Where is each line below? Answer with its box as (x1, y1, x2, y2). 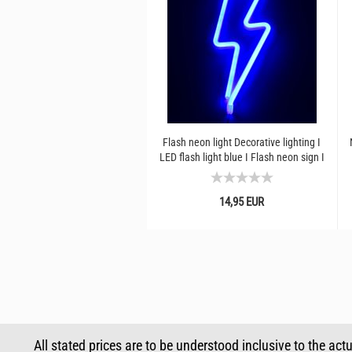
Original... (220, 166, 263, 178)
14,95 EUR (219, 195, 265, 209)
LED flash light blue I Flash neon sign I (159, 151, 324, 163)
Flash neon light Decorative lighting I (163, 136, 321, 148)
